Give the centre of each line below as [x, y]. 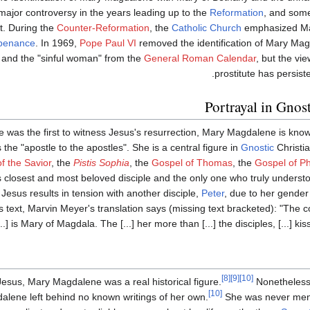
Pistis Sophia [101, 162]
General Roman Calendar [200, 58]
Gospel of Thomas [192, 162]
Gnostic [257, 147]
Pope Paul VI [108, 43]
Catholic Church [207, 28]
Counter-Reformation [103, 28]
